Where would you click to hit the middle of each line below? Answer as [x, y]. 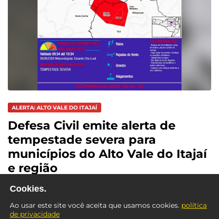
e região [33, 168]
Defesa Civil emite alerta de [92, 125]
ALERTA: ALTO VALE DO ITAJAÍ [55, 108]
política [194, 205]
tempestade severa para [82, 139]
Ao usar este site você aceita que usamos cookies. [96, 205]
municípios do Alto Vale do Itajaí [107, 153]
